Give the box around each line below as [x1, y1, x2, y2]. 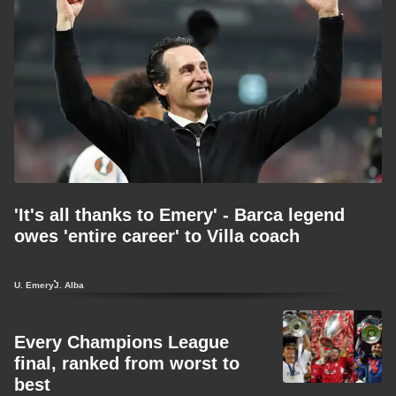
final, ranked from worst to [14, 354, 240, 373]
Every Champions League [14, 332, 229, 352]
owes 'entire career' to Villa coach [14, 226, 300, 246]
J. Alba [54, 280, 84, 290]
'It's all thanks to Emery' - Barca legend [14, 205, 345, 225]
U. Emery [14, 280, 54, 290]
